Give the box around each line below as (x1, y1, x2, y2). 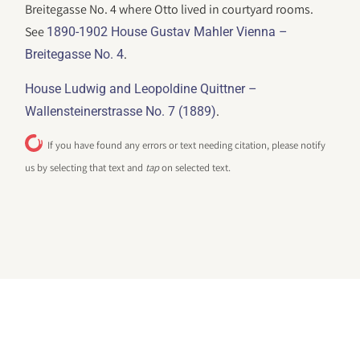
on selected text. (159, 160, 231, 174)
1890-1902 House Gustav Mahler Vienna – (47, 24, 288, 40)
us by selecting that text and (25, 160, 146, 174)
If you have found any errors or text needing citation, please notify (47, 137, 326, 152)
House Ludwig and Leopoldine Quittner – (25, 80, 258, 96)
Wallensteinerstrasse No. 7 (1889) (25, 103, 217, 119)
